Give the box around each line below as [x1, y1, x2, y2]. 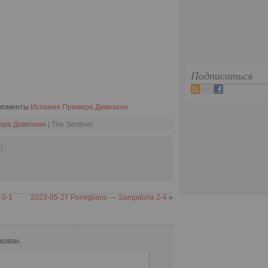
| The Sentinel [46, 120, 93, 129]
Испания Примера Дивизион [31, 103, 128, 111]
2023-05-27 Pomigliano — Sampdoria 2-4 [31, 193, 167, 202]
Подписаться [191, 70, 252, 83]
